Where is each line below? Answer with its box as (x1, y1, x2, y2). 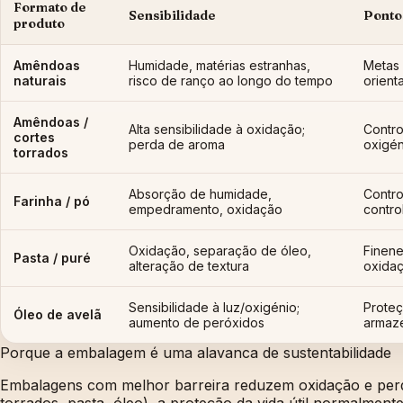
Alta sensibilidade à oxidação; (129, 121, 305, 138)
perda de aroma (129, 137, 225, 153)
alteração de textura (129, 258, 249, 274)
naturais (13, 73, 67, 89)
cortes (13, 130, 55, 146)
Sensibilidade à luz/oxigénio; (129, 300, 300, 316)
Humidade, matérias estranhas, (129, 58, 310, 74)
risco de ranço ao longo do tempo (129, 73, 333, 89)
